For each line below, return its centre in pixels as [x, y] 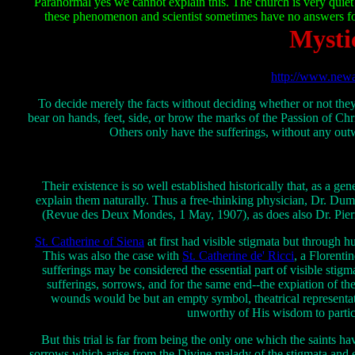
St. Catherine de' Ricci [238, 255]
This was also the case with [113, 255]
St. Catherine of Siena [90, 241]
